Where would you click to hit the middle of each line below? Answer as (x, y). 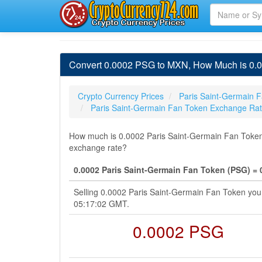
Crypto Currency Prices (121, 96)
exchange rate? (98, 147)
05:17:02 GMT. (101, 204)
